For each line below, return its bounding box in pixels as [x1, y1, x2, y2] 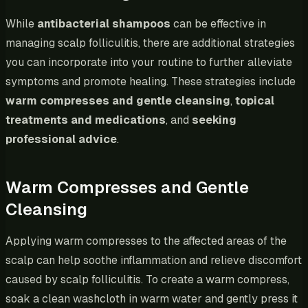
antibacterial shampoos [37, 16, 170, 31]
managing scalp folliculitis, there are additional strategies [5, 35, 295, 50]
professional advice [5, 131, 117, 146]
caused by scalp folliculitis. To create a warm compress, [5, 272, 289, 287]
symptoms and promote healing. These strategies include [5, 74, 296, 89]
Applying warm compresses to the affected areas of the [5, 233, 287, 248]
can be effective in [170, 16, 266, 31]
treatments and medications [5, 112, 166, 127]
